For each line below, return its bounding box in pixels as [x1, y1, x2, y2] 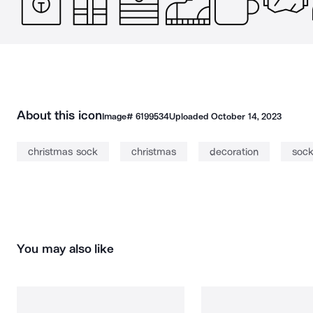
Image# [101, 111, 136, 122]
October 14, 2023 [211, 111, 282, 122]
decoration [209, 145, 259, 158]
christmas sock [28, 145, 98, 158]
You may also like [17, 241, 115, 256]
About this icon [17, 108, 102, 123]
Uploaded [168, 111, 212, 122]
